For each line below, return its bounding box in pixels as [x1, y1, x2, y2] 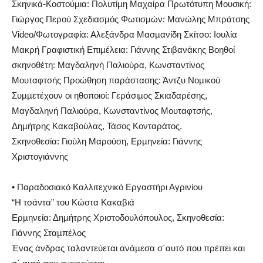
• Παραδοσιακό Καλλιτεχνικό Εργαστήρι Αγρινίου [12, 181, 203, 192]
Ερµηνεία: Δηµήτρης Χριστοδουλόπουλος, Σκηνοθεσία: [12, 212, 224, 222]
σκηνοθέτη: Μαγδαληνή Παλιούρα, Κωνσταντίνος [12, 59, 204, 70]
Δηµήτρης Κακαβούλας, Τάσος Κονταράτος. [12, 120, 182, 131]
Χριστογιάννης [12, 151, 68, 161]
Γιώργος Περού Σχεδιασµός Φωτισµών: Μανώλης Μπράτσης [12, 14, 249, 24]
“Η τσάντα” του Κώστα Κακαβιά [12, 197, 134, 207]
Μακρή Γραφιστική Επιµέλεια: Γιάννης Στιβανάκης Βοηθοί [12, 44, 235, 55]
